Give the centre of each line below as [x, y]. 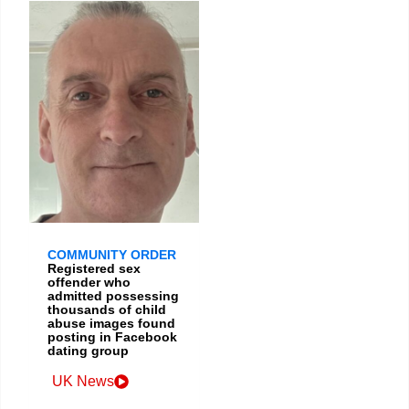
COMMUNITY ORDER [112, 254]
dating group [88, 350]
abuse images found [111, 323]
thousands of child [107, 309]
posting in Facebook [112, 336]
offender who [89, 282]
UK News [83, 381]
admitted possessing [113, 295]
